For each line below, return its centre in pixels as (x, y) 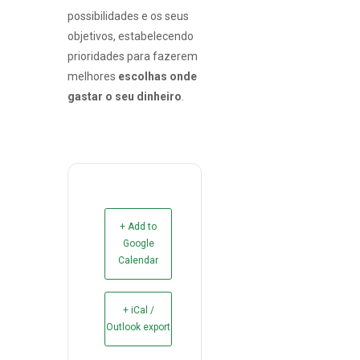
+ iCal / (138, 310)
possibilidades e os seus (128, 16)
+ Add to (138, 226)
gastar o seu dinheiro (125, 96)
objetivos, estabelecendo (131, 36)
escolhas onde (157, 76)
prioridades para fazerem (133, 56)
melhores (93, 76)
